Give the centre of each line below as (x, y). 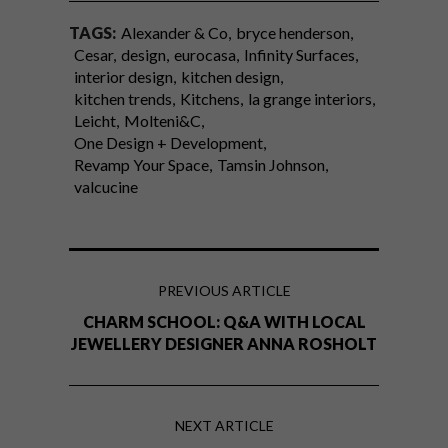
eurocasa (205, 55)
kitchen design (230, 77)
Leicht (95, 121)
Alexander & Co (174, 33)
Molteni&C (162, 121)
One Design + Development (168, 143)
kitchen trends (123, 99)
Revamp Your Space (141, 165)
